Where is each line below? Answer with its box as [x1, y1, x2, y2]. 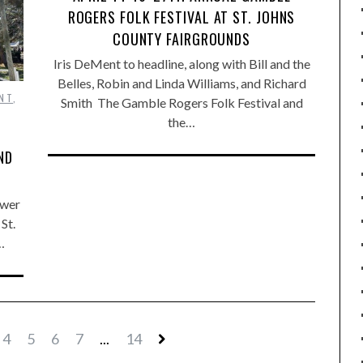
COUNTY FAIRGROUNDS [112, 28, 251, 49]
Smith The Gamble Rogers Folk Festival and [60, 94, 303, 110]
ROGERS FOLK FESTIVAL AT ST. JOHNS [67, 6, 296, 28]
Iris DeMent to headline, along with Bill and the [53, 55, 310, 71]
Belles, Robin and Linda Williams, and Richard [57, 75, 306, 91]
